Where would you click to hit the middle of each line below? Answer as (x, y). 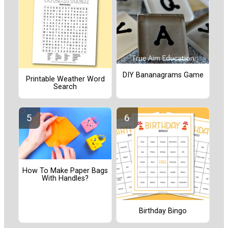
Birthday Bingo (163, 211)
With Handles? (65, 178)
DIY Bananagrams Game (163, 75)
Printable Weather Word (65, 79)
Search (65, 87)
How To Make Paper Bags (65, 170)
